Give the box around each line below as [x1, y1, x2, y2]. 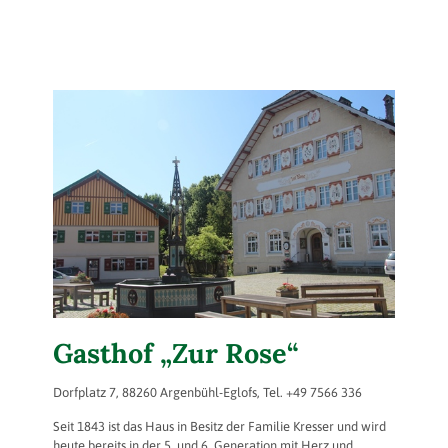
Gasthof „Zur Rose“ [53, 335, 298, 370]
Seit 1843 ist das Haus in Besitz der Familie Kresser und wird [53, 418, 386, 434]
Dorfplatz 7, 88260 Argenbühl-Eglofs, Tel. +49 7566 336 [53, 384, 362, 400]
